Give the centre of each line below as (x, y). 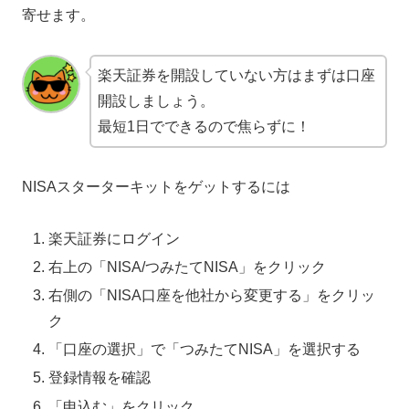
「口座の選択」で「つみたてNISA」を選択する (205, 350)
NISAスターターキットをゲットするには (156, 186)
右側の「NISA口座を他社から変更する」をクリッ (212, 295)
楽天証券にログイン (115, 238)
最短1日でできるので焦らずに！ (204, 126)
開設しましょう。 (156, 100)
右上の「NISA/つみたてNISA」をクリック (188, 267)
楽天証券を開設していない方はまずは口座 (236, 75)
